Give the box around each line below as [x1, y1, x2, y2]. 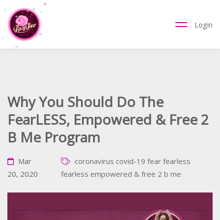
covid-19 [116, 156, 146, 166]
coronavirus [75, 156, 114, 166]
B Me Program [7, 128, 100, 146]
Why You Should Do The [7, 92, 164, 111]
